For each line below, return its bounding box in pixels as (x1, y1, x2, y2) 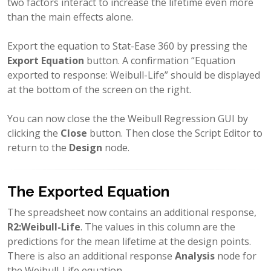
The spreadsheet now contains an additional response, (7, 206, 256, 220)
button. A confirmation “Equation (84, 54, 235, 68)
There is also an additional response (7, 249, 175, 263)
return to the (7, 141, 69, 155)
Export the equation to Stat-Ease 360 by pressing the (7, 39, 247, 53)
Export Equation (7, 54, 84, 68)
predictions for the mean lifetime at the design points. (7, 235, 251, 249)
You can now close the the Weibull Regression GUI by (7, 112, 248, 126)
